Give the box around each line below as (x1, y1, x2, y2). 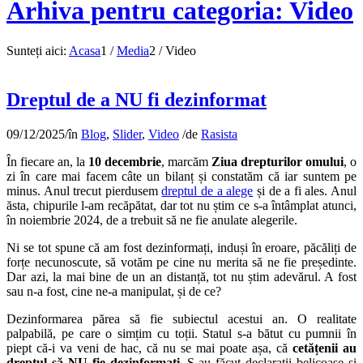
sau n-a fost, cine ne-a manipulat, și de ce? (6, 284, 221, 298)
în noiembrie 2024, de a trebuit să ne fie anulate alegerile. (6, 212, 297, 227)
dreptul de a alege (161, 183, 254, 198)
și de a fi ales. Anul (253, 183, 357, 198)
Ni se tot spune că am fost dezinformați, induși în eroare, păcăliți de (6, 240, 357, 254)
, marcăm (161, 154, 211, 169)
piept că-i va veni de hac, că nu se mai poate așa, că (6, 340, 293, 355)
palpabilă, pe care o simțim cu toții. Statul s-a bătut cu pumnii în (6, 326, 357, 340)
